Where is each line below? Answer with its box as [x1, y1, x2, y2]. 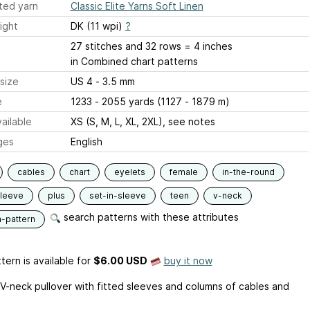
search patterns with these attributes [60, 211, 239, 224]
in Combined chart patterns [70, 55, 198, 68]
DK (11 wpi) [70, 20, 125, 33]
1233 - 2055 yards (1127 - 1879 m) [70, 95, 230, 108]
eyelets [113, 167, 145, 178]
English [70, 136, 102, 148]
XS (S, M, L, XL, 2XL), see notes [70, 116, 215, 128]
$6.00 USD [93, 255, 147, 267]
